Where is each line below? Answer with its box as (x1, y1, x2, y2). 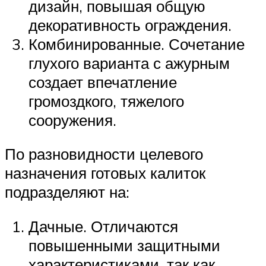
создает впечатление (28, 72, 177, 91)
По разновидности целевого (5, 144, 203, 164)
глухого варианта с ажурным (28, 53, 230, 72)
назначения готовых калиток (5, 163, 205, 183)
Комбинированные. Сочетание (28, 34, 245, 53)
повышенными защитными (28, 236, 220, 255)
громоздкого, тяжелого (28, 91, 184, 110)
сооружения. (28, 110, 116, 129)
